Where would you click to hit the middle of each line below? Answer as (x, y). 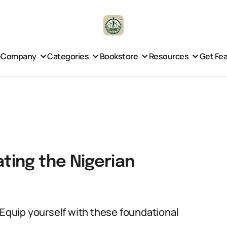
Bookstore (119, 56)
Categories (68, 56)
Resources (169, 56)
